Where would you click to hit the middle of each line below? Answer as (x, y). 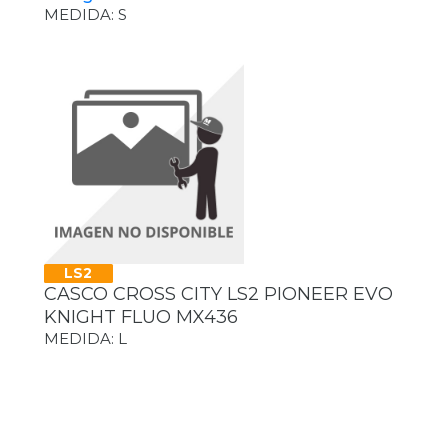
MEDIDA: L (85, 339)
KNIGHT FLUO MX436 (141, 317)
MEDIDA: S (85, 14)
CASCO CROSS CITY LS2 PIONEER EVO (218, 294)
